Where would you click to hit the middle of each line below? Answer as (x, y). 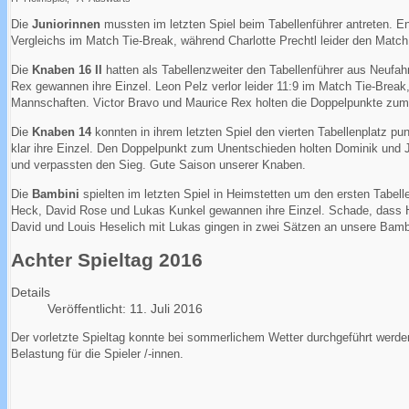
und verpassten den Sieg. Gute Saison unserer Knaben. (158, 165)
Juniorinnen (66, 25)
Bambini (56, 194)
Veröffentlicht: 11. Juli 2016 (125, 308)
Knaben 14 (62, 132)
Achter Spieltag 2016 (107, 259)
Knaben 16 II (67, 70)
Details (31, 292)
